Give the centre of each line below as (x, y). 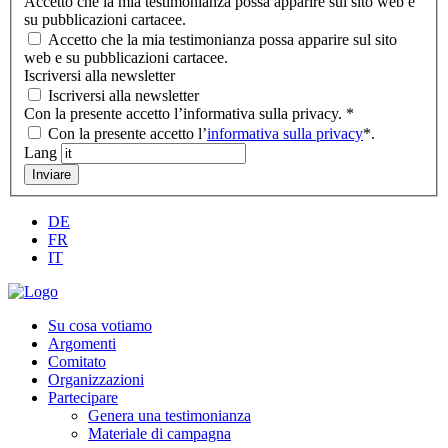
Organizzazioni (96, 380)
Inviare (51, 175)
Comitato (77, 362)
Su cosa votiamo (100, 326)
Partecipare (83, 398)
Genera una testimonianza (169, 416)
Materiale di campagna (159, 434)
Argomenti (82, 344)
